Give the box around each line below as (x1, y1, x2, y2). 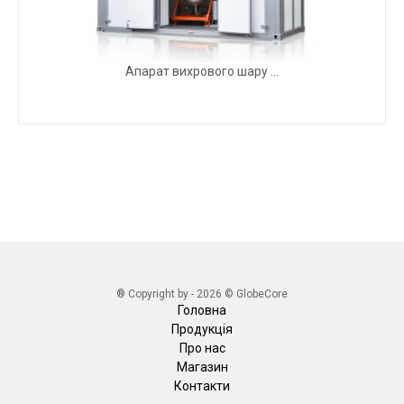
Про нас (179, 341, 225, 355)
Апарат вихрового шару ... (125, 64, 279, 78)
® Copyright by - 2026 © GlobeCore (116, 288, 288, 300)
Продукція (171, 322, 233, 336)
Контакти (174, 379, 230, 393)
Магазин (176, 360, 228, 374)
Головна (178, 303, 226, 317)
